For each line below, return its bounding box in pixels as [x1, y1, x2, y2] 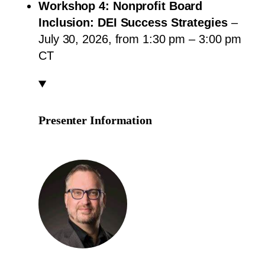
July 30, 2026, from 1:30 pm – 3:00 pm [38, 32, 242, 46]
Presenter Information [38, 113, 152, 127]
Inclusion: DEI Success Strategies [38, 15, 228, 29]
